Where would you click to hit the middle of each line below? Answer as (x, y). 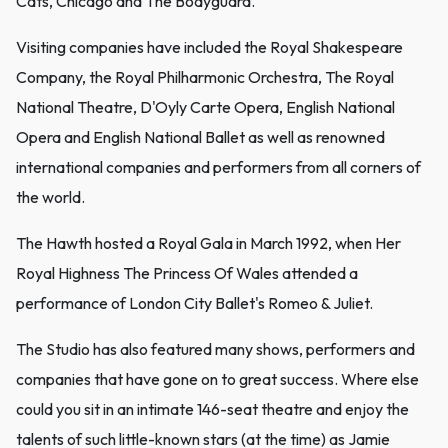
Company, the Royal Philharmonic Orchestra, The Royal (205, 77)
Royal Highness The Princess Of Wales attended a (187, 273)
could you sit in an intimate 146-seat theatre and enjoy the (212, 409)
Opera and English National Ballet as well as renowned (200, 137)
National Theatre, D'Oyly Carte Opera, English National (205, 107)
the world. (50, 197)
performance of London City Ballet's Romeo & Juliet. (194, 303)
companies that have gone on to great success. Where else (217, 379)
